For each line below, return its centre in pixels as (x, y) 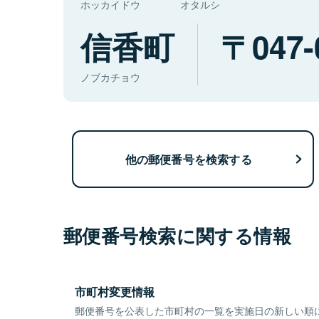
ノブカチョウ (110, 77)
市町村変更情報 (115, 292)
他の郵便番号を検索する (188, 159)
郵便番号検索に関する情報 (178, 236)
